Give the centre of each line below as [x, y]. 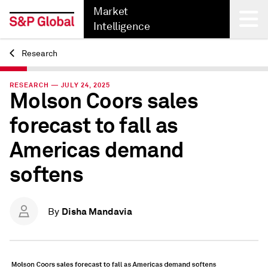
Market [111, 11]
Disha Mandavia [97, 211]
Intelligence [122, 26]
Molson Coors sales [104, 101]
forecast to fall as [94, 126]
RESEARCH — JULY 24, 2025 [60, 85]
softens [46, 175]
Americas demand [97, 150]
